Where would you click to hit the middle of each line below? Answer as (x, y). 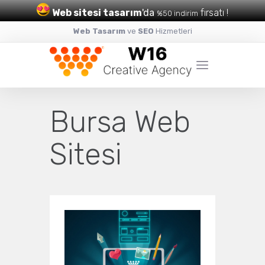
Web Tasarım (99, 31)
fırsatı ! (214, 13)
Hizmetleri (173, 31)
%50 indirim (177, 13)
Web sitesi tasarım (97, 13)
